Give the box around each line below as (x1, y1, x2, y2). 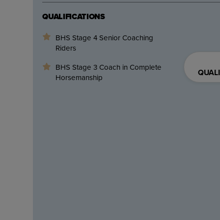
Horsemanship (55, 72, 103, 83)
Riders (55, 42, 76, 53)
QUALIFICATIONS (42, 11, 105, 23)
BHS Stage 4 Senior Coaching (55, 32, 153, 43)
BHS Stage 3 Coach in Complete (55, 62, 162, 73)
